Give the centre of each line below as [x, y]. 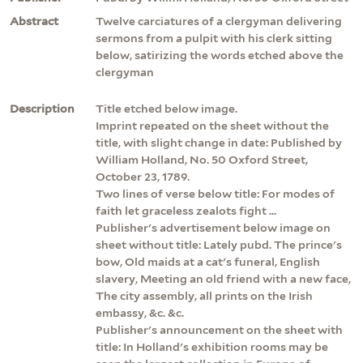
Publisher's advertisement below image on [213, 227]
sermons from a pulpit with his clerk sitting [214, 38]
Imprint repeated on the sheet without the [212, 125]
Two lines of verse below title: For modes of [215, 193]
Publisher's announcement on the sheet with [219, 329]
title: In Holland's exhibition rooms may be [212, 346]
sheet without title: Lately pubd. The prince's [219, 244]
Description [42, 108]
